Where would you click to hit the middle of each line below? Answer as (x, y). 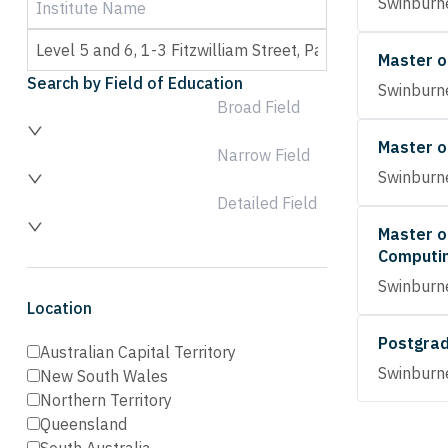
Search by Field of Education (135, 83)
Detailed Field (267, 203)
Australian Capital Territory (138, 352)
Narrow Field (263, 155)
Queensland (83, 424)
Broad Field (258, 107)
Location (59, 308)
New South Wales (104, 376)
